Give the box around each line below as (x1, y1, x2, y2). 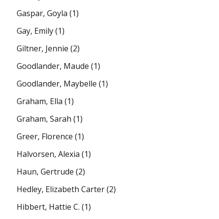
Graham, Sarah (17, 113, 72, 124)
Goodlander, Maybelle (17, 78, 97, 89)
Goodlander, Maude (17, 60, 89, 71)
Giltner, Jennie (17, 43, 69, 54)
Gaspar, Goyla (17, 7, 68, 19)
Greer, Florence (17, 131, 73, 142)
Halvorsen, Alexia (17, 148, 80, 159)
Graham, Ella (17, 95, 63, 107)
